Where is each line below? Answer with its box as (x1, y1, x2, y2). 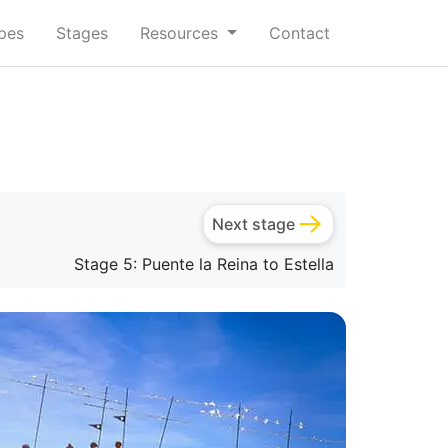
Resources (140, 23, 224, 43)
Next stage (212, 214, 295, 235)
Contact (268, 23, 330, 43)
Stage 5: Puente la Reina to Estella (74, 254, 334, 275)
